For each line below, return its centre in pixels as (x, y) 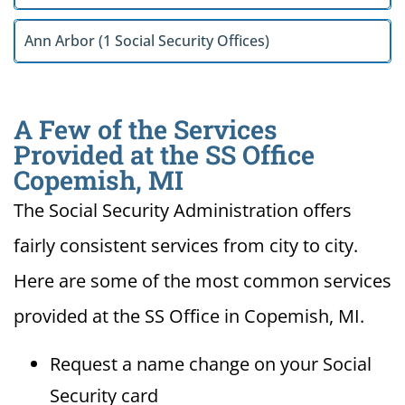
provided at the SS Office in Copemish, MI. (189, 316)
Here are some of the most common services (202, 281)
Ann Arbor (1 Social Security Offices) (147, 40)
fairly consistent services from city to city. (186, 246)
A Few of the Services (146, 130)
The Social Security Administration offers (183, 211)
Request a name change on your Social (211, 364)
